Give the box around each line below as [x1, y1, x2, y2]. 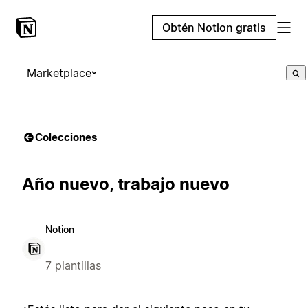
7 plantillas [45, 258, 101, 272]
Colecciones [35, 131, 97, 144]
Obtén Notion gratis [162, 21, 266, 34]
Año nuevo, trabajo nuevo [22, 173, 230, 194]
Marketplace [27, 66, 91, 80]
